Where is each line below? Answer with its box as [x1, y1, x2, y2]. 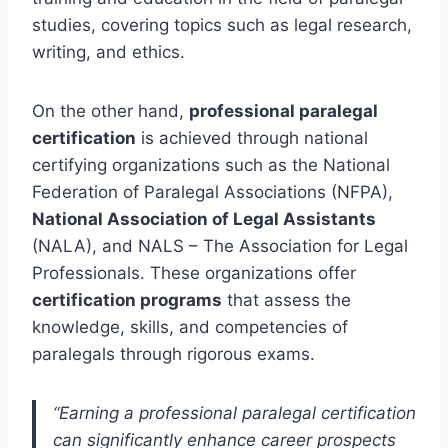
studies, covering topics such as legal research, [32, 14, 412, 35]
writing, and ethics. [32, 41, 185, 62]
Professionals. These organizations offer [32, 262, 356, 283]
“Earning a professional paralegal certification [53, 402, 416, 423]
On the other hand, [32, 100, 189, 121]
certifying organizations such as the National [32, 154, 390, 175]
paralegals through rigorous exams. [32, 343, 315, 364]
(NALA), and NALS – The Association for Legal [32, 235, 408, 256]
